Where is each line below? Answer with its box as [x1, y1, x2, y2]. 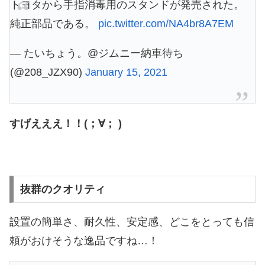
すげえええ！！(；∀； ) [9, 118, 122, 130]
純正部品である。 [10, 18, 98, 30]
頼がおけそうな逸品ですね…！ [9, 235, 159, 247]
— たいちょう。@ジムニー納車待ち [10, 47, 183, 60]
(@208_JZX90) [10, 66, 85, 79]
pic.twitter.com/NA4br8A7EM [98, 18, 234, 30]
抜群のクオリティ [20, 183, 105, 196]
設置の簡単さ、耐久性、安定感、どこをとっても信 [9, 216, 254, 228]
